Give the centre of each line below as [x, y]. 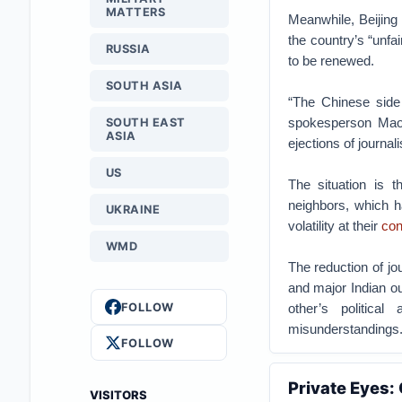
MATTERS [135, 12]
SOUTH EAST [145, 122]
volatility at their [334, 226]
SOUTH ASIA [144, 86]
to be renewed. [331, 61]
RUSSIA [128, 49]
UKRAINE [133, 210]
